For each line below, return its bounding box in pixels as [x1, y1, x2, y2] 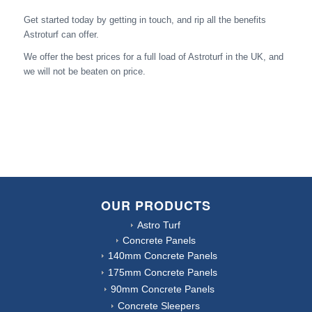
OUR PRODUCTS [100, 196, 211, 214]
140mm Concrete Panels [107, 249, 217, 261]
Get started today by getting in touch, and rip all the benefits [23, 15, 266, 26]
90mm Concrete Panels [110, 283, 214, 295]
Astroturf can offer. [23, 29, 99, 40]
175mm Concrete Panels [107, 266, 217, 278]
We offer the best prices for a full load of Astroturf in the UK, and [23, 52, 283, 63]
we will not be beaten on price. [23, 66, 146, 77]
